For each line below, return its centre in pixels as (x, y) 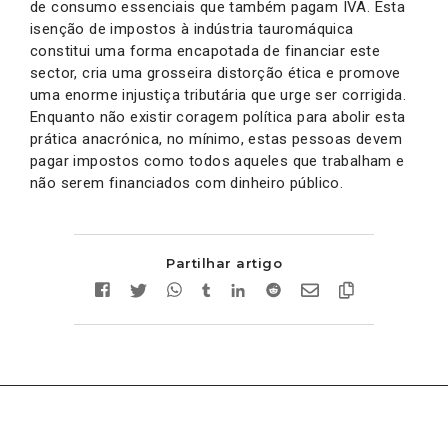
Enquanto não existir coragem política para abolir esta (218, 116)
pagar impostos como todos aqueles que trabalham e (217, 160)
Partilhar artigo (224, 262)
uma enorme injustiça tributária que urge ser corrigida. (218, 94)
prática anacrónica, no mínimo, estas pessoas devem (216, 138)
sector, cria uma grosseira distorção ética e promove (215, 72)
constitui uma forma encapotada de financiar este (205, 50)
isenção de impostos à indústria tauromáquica (192, 28)
